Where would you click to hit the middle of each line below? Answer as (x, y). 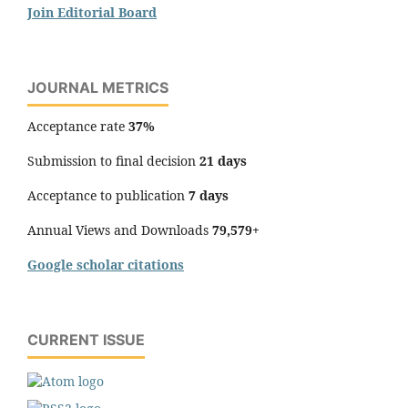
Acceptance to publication (108, 195)
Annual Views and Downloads (120, 229)
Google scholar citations (106, 264)
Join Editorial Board (92, 12)
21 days (223, 160)
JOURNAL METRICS (98, 87)
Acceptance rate (78, 126)
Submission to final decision (113, 160)
